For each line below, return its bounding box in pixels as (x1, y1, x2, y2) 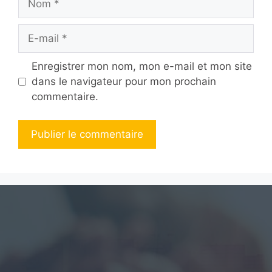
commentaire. (31, 90, 98, 103)
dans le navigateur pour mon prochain (31, 75, 216, 88)
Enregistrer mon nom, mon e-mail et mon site (31, 60, 252, 73)
